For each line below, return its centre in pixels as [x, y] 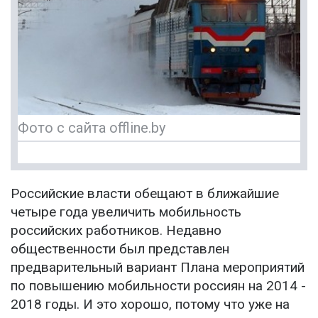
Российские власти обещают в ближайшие [145, 194]
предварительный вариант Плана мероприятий [158, 268]
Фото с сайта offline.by [92, 128]
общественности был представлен [120, 249]
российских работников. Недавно [116, 231]
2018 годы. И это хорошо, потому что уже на [150, 305]
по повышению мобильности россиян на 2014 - [158, 286]
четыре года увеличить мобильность [126, 212]
